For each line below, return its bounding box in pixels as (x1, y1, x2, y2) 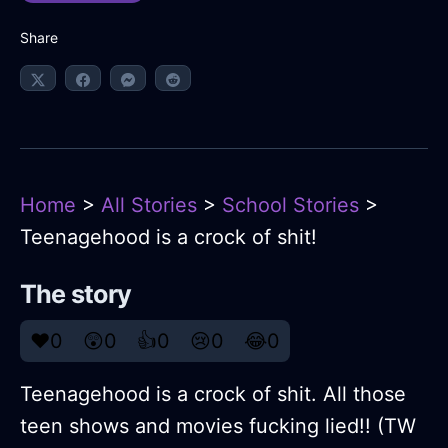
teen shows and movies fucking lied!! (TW (20, 414, 416, 439)
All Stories (101, 193, 197, 218)
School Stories (222, 193, 359, 218)
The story (20, 279, 132, 310)
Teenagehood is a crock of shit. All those (20, 382, 406, 407)
